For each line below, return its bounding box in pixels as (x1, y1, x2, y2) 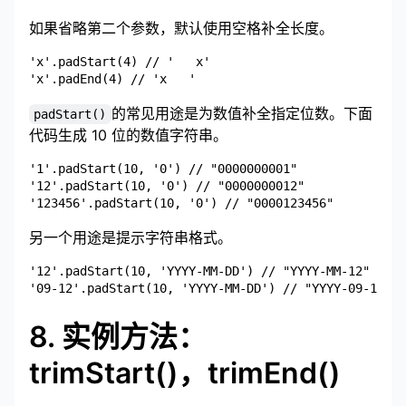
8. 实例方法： (29, 319, 207, 355)
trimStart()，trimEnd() (29, 355, 341, 391)
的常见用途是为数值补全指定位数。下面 (111, 104, 372, 123)
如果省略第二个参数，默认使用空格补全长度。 (29, 19, 333, 38)
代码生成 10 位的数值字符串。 (29, 126, 227, 145)
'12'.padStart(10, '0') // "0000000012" (29, 179, 304, 194)
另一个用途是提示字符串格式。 (29, 228, 232, 247)
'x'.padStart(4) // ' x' (29, 54, 210, 70)
